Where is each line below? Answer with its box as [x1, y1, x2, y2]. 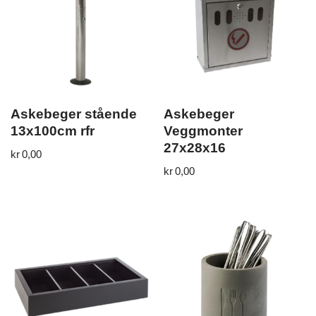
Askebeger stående [11, 107, 137, 122]
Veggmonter [164, 123, 243, 139]
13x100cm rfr [11, 123, 95, 139]
